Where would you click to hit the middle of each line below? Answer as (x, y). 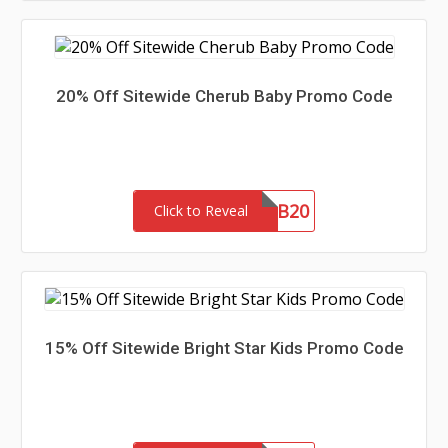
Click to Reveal (201, 210)
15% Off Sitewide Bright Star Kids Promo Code (224, 348)
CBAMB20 (268, 211)
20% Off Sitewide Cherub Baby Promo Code (224, 96)
